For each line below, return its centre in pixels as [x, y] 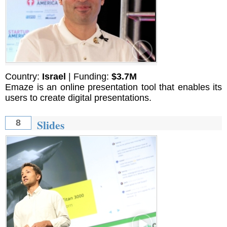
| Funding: [89, 77]
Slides [50, 125]
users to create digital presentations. [78, 98]
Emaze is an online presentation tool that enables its [113, 87]
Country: [24, 77]
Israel [54, 77]
